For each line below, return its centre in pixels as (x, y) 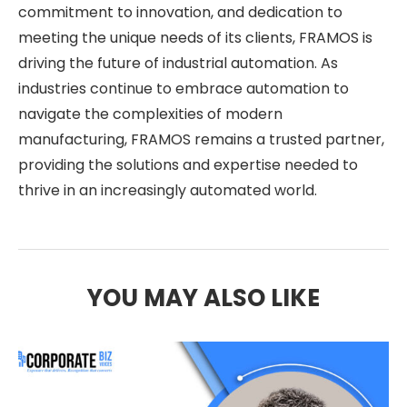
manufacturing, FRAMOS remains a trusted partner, (201, 139)
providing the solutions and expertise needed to (188, 164)
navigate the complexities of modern (150, 114)
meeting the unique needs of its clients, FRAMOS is (195, 37)
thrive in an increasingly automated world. (168, 190)
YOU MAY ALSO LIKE (203, 298)
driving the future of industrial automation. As (178, 63)
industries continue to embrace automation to (184, 88)
